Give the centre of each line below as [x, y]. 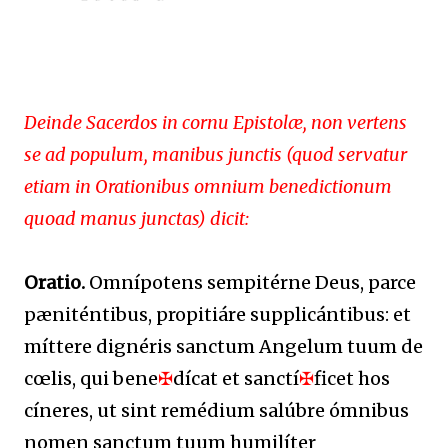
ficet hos [352, 378]
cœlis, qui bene [91, 378]
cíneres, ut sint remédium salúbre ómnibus [216, 410]
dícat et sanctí [236, 378]
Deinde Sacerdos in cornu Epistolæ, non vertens [215, 122]
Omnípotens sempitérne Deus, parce [252, 282]
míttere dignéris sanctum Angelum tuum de [223, 346]
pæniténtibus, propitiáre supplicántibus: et [217, 314]
